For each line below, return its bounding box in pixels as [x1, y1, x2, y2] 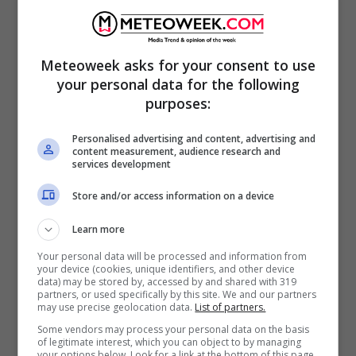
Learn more [72, 222, 126, 236]
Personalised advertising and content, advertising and [72, 131, 316, 145]
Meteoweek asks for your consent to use [41, 55, 315, 75]
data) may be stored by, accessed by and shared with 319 [37, 274, 297, 288]
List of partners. [195, 300, 266, 314]
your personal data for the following [56, 74, 300, 94]
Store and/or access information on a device [72, 189, 275, 203]
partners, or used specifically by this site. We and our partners [37, 287, 317, 301]
